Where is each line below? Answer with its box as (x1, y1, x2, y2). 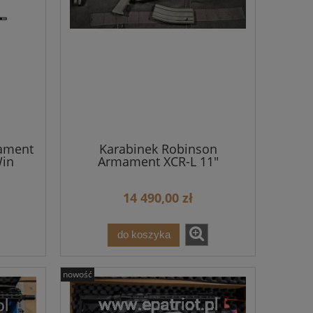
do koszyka (117, 228, 170, 241)
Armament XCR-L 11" (97, 152, 219, 170)
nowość (63, 268, 92, 280)
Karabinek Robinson (99, 140, 217, 157)
